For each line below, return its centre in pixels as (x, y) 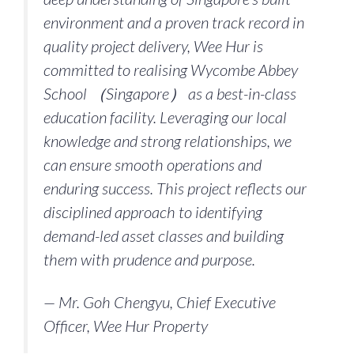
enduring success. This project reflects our (175, 188)
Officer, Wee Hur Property (126, 326)
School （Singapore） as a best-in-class (170, 93)
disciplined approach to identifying (153, 211)
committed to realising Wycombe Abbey (171, 69)
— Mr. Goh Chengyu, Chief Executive (160, 302)
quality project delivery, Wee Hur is (153, 45)
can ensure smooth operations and (153, 164)
